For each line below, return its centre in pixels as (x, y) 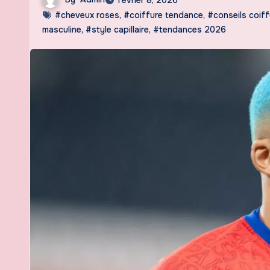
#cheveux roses (87, 15)
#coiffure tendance (163, 15)
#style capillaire (117, 29)
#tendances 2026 (190, 29)
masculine (62, 29)
